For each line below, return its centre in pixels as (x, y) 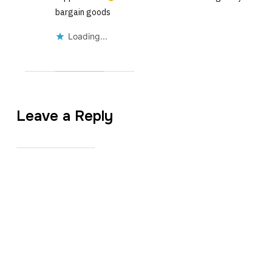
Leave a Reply (64, 116)
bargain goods (83, 12)
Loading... (87, 36)
